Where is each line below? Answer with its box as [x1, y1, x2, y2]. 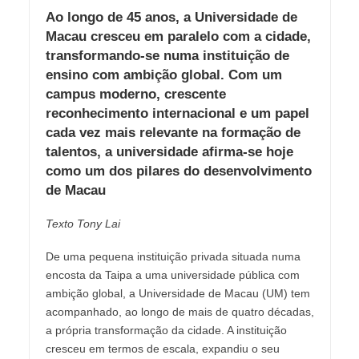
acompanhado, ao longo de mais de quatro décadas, [45, 305, 314, 318]
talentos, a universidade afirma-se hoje [45, 144, 293, 160]
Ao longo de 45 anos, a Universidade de [45, 10, 297, 26]
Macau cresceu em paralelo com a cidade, [45, 29, 311, 45]
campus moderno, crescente [45, 87, 226, 103]
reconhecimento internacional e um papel [45, 106, 309, 122]
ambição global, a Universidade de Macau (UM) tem [45, 286, 310, 300]
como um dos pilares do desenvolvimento [45, 163, 312, 179]
